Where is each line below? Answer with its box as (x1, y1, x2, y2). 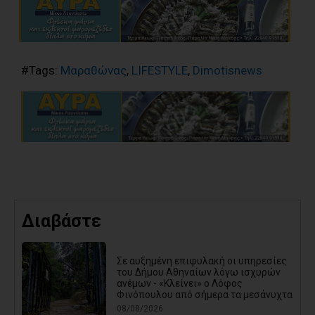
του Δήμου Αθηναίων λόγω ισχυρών (117, 266, 281, 278)
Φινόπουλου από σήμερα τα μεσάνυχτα (117, 288, 292, 300)
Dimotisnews (193, 63, 262, 78)
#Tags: (21, 63, 60, 78)
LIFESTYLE (131, 63, 188, 78)
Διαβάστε (22, 211, 101, 232)
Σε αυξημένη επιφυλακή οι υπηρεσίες (117, 255, 287, 266)
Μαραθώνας (60, 63, 127, 78)
